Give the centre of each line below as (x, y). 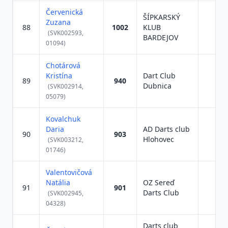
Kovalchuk (63, 119)
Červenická (64, 12)
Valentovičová (69, 172)
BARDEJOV (161, 37)
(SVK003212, (66, 140)
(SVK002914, (66, 86)
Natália (58, 182)
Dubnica (157, 86)
